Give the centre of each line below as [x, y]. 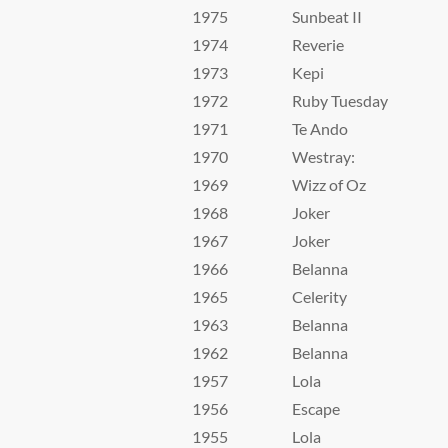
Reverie [318, 44]
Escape [316, 408]
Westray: [323, 156]
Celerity [319, 296]
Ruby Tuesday [340, 100]
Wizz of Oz [329, 184]
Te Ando [320, 128]
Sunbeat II [327, 16]
